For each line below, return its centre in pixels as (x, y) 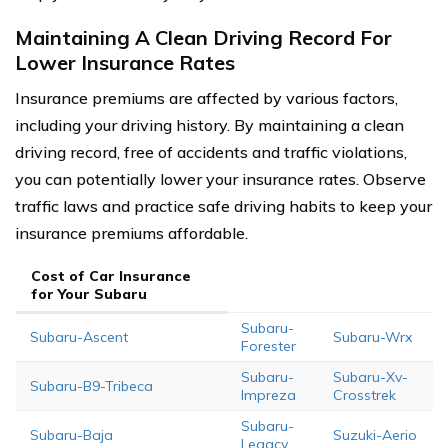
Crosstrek (364, 394)
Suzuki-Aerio (374, 434)
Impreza (268, 394)
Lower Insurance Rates (125, 62)
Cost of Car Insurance (110, 275)
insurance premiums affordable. (131, 232)
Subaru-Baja (71, 434)
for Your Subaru (88, 293)
